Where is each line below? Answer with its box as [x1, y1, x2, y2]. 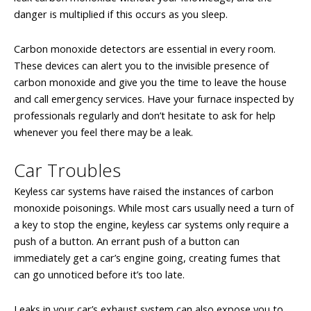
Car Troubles [14, 158, 121, 183]
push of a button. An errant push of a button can [14, 234, 239, 249]
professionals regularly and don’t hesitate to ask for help [14, 108, 276, 122]
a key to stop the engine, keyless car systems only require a [14, 217, 289, 232]
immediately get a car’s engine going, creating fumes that [14, 251, 280, 265]
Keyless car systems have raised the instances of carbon [14, 184, 274, 199]
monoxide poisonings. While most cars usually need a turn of [14, 201, 294, 215]
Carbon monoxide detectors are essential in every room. [14, 41, 276, 56]
